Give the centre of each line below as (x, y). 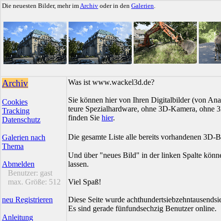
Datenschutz (21, 120)
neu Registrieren (27, 200)
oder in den (115, 6)
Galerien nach (24, 137)
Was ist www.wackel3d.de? (111, 82)
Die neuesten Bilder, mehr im (41, 6)
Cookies (15, 102)
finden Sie (85, 118)
